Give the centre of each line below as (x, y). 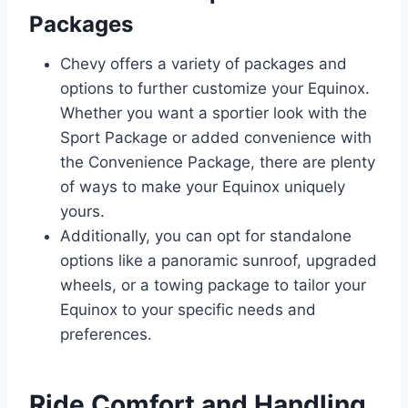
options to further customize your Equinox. (215, 88)
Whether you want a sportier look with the (214, 112)
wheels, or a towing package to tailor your (213, 285)
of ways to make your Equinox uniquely (203, 186)
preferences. (106, 334)
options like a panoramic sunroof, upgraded (219, 260)
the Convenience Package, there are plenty (218, 162)
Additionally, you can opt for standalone (206, 235)
